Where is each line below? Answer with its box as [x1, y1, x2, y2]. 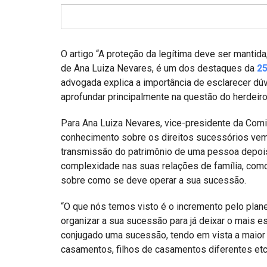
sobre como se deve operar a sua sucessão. [61, 175, 246, 186]
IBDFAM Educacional [18, 142, 94, 152]
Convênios [18, 119, 57, 128]
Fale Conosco [18, 238, 68, 247]
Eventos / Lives [18, 23, 76, 33]
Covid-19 [18, 47, 53, 57]
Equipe [18, 214, 44, 223]
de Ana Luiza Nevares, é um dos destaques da [61, 63, 257, 74]
